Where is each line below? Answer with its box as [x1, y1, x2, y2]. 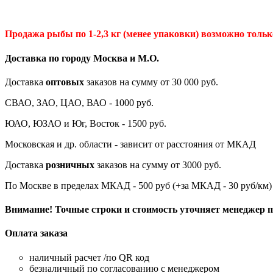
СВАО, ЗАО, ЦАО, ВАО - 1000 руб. [5, 97, 154, 108]
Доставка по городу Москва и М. [5, 52, 149, 63]
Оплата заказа [5, 228, 68, 239]
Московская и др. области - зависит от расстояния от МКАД [5, 138, 256, 149]
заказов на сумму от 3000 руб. [94, 159, 221, 170]
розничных [43, 159, 94, 170]
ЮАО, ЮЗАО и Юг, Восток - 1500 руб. [5, 118, 166, 129]
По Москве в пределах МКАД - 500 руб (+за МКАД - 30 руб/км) [5, 180, 272, 191]
